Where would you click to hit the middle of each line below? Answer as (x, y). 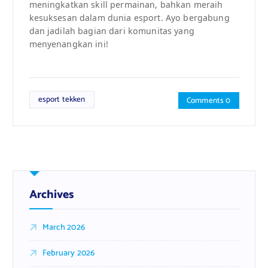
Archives (51, 194)
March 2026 (63, 227)
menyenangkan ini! (68, 44)
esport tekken (62, 100)
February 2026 (68, 253)
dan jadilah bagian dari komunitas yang (112, 31)
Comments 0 (209, 101)
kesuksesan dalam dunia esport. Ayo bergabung (129, 18)
